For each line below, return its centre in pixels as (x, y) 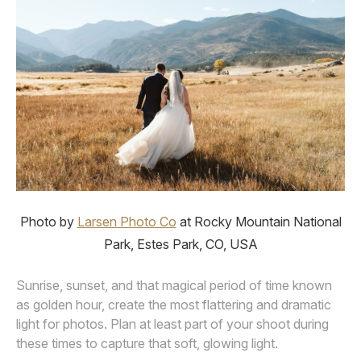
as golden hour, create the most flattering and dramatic (174, 304)
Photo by (48, 221)
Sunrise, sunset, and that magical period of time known (174, 285)
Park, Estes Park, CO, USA (180, 244)
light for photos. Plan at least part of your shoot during (172, 324)
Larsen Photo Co (127, 221)
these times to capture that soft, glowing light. (147, 343)
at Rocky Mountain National (259, 221)
